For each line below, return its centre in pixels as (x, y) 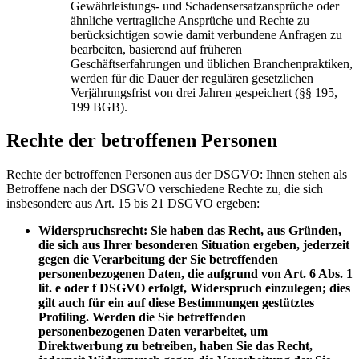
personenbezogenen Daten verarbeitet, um (153, 332)
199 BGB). (99, 107)
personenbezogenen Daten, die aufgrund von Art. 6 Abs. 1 (196, 274)
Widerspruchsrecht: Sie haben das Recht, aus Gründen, (190, 231)
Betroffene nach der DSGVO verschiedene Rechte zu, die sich (165, 189)
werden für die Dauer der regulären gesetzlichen (192, 78)
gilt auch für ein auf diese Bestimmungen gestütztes (176, 303)
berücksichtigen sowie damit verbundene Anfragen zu (206, 34)
